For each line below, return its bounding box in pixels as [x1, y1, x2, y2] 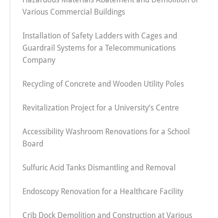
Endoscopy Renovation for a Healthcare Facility [22, 186, 183, 196]
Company [22, 55, 55, 65]
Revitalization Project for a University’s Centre [22, 103, 179, 112]
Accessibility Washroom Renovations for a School [22, 127, 190, 136]
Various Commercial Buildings [22, 7, 125, 17]
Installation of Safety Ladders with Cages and [22, 31, 177, 40]
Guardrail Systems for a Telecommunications [22, 43, 176, 53]
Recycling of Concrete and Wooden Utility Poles [22, 79, 184, 89]
